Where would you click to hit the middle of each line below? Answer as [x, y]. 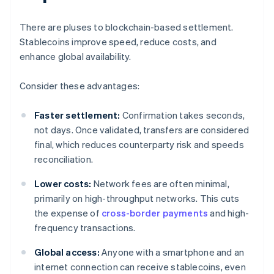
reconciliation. [64, 159]
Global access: [67, 252]
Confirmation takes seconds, [183, 115]
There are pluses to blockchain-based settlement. [127, 27]
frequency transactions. [85, 228]
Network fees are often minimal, [160, 184]
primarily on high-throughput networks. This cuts [137, 198]
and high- [229, 213]
